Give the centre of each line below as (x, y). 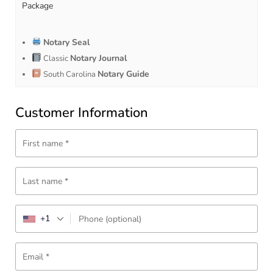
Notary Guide (123, 74)
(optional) (123, 219)
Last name (44, 182)
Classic (55, 59)
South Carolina (69, 75)
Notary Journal (98, 58)
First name (44, 144)
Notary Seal (66, 43)
